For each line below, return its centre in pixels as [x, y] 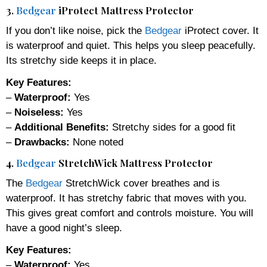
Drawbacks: [42, 142]
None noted [97, 142]
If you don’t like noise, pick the [75, 30]
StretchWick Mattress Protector [134, 162]
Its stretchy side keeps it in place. [81, 60]
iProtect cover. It [220, 30]
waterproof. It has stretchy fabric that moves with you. [126, 198]
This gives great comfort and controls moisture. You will [130, 213]
